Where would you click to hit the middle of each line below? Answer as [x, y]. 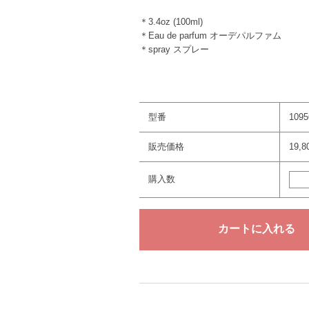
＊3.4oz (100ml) [171, 22]
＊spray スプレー [174, 50]
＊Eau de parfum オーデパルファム [210, 36]
